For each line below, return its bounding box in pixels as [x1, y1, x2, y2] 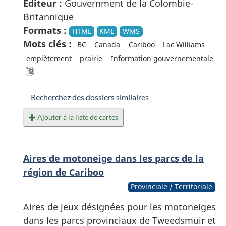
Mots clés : [23, 38, 72, 50]
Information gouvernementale [110, 53, 213, 64]
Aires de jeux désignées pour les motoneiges [23, 201, 216, 213]
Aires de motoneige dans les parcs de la [23, 152, 204, 165]
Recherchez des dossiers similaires [31, 92, 149, 102]
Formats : [23, 24, 67, 37]
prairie [80, 53, 103, 64]
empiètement [26, 53, 72, 64]
